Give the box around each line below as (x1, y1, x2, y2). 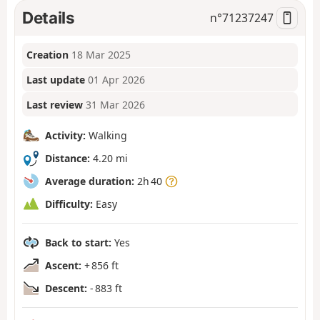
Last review (26, 97, 84, 111)
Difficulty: (45, 196, 93, 211)
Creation (26, 48, 69, 62)
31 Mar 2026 (86, 97, 146, 111)
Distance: (45, 151, 90, 165)
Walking (86, 128, 127, 142)
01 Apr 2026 (88, 73, 146, 87)
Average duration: (45, 174, 134, 188)
